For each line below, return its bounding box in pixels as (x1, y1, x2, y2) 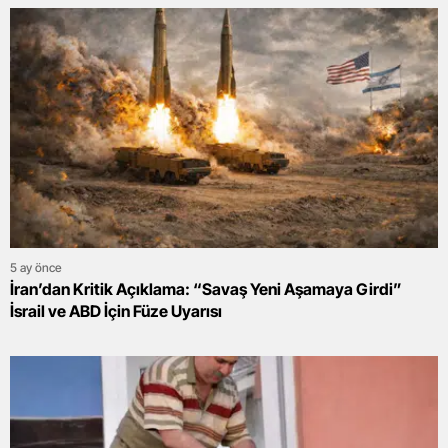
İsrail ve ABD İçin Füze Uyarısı (10, 301, 222, 322)
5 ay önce (10, 260, 62, 276)
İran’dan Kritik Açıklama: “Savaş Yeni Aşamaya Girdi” (10, 279, 402, 300)
